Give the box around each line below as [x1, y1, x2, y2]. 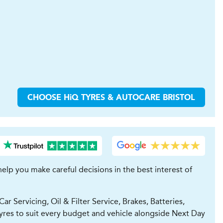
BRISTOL [160, 94, 195, 102]
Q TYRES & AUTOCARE [72, 94, 160, 102]
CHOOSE [27, 94, 64, 102]
